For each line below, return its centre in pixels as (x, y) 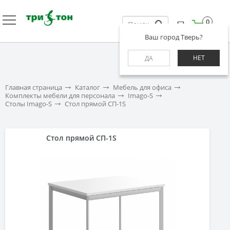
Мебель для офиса (142, 87)
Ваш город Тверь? (174, 37)
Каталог (88, 87)
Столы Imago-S (28, 104)
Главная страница (34, 87)
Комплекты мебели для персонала (60, 95)
